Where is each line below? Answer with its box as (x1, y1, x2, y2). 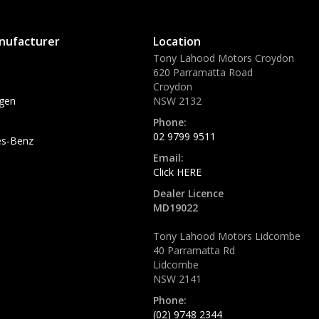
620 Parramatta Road (153, 66, 253, 79)
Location (153, 33, 201, 49)
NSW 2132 (153, 94, 202, 108)
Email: (153, 151, 184, 164)
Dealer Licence (153, 187, 224, 200)
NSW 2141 (153, 272, 202, 286)
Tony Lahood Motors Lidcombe (153, 229, 300, 243)
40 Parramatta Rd (153, 244, 235, 257)
